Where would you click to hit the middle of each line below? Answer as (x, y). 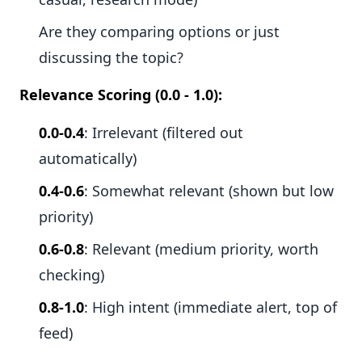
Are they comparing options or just (159, 32)
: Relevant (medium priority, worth (201, 249)
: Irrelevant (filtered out (164, 133)
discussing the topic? (111, 58)
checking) (72, 275)
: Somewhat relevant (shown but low (209, 191)
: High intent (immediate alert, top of (210, 307)
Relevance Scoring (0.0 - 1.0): (121, 95)
